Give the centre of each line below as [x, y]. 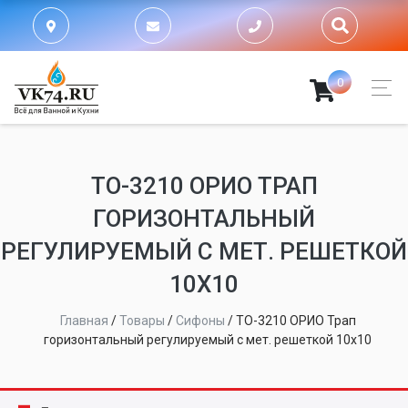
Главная [84, 321]
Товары [142, 321]
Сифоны [200, 321]
